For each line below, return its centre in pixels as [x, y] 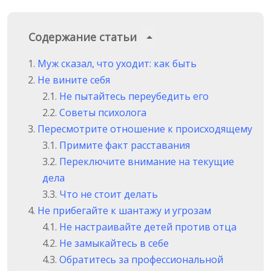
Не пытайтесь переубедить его [134, 96]
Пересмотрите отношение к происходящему [145, 129]
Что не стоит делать [109, 194]
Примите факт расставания [125, 145]
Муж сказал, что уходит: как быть [117, 64]
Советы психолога [103, 113]
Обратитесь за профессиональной [141, 260]
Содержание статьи [84, 37]
